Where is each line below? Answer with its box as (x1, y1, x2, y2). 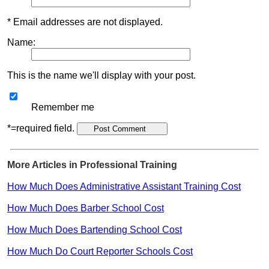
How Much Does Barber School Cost (7, 202, 164, 213)
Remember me (31, 101, 94, 112)
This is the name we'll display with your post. (7, 70, 196, 80)
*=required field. (7, 122, 77, 133)
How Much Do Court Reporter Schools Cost (7, 246, 193, 256)
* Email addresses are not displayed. (7, 16, 163, 27)
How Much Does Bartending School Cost (7, 224, 182, 235)
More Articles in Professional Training (7, 159, 177, 170)
